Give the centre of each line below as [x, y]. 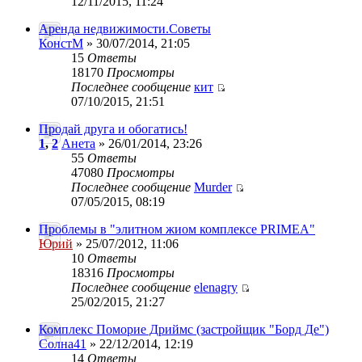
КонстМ [61, 43]
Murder [213, 187]
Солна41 [63, 344]
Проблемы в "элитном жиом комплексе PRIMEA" [177, 229]
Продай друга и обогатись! [113, 129]
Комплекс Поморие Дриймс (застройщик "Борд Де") [184, 329]
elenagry [216, 287]
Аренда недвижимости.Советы [125, 29]
